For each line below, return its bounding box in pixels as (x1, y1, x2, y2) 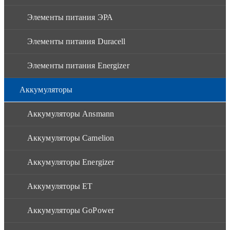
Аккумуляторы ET (27, 181, 93, 190)
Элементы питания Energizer (27, 61, 129, 70)
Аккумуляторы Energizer (27, 157, 114, 166)
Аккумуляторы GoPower (27, 205, 114, 215)
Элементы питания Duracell (27, 36, 126, 46)
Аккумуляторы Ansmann (27, 109, 114, 118)
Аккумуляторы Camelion (27, 133, 114, 142)
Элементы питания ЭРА (27, 12, 113, 22)
